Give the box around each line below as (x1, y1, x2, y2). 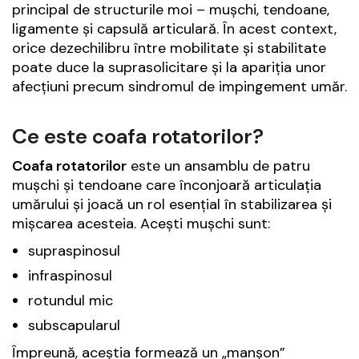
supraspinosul (28, 241, 120, 261)
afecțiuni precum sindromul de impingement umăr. (12, 77, 347, 97)
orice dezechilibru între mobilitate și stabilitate (12, 38, 326, 58)
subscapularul (28, 316, 120, 336)
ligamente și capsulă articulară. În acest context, (12, 19, 337, 39)
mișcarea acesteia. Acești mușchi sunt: (12, 214, 270, 234)
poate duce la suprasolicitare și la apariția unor (12, 58, 326, 78)
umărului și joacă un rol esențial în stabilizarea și (12, 195, 332, 215)
